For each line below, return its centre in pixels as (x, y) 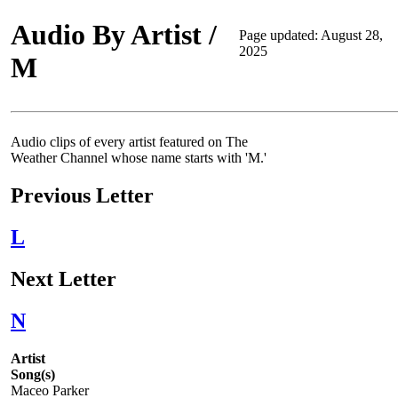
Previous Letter (82, 195)
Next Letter (64, 279)
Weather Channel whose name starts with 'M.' (139, 158)
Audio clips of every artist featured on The (129, 142)
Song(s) (33, 374)
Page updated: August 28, (311, 35)
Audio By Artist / (114, 35)
